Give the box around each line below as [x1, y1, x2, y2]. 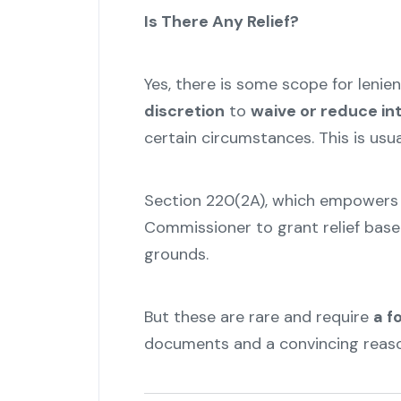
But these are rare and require [143, 306, 373, 328]
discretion [143, 100, 225, 123]
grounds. [143, 243, 209, 266]
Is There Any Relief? [143, 11, 299, 33]
